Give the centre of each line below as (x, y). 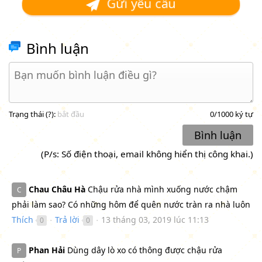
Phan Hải (47, 250)
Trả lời (67, 219)
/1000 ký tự (234, 114)
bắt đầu (71, 114)
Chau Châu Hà (57, 189)
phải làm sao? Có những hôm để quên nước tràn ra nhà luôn (131, 204)
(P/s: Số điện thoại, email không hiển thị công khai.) (147, 154)
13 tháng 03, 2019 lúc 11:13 (155, 219)
